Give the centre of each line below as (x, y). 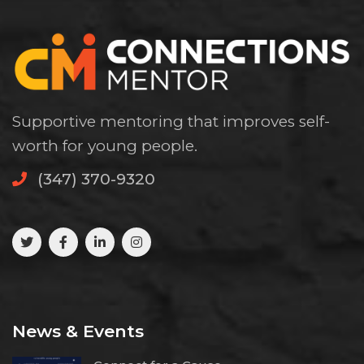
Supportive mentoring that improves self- (171, 122)
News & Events (78, 331)
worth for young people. (105, 146)
